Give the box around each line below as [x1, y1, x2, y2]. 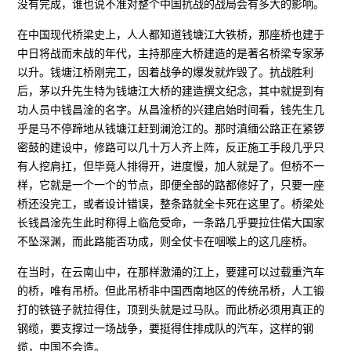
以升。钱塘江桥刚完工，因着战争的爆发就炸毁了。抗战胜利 [17, 65, 314, 78]
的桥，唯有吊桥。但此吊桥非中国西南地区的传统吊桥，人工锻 [17, 284, 325, 297]
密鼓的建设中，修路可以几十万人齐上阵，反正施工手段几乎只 [17, 140, 325, 154]
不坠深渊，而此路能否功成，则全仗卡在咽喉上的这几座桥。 [17, 234, 314, 248]
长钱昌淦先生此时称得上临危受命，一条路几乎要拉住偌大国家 [17, 215, 325, 229]
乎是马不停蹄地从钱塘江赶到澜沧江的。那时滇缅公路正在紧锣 [17, 121, 325, 135]
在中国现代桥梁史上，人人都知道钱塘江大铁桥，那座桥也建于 [17, 27, 325, 41]
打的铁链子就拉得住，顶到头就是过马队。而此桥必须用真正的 [17, 302, 325, 316]
